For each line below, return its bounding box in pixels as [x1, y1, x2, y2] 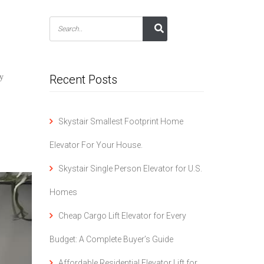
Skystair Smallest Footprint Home [58, 117, 183, 126]
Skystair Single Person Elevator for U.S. [58, 164, 202, 173]
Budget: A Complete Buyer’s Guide [49, 235, 173, 244]
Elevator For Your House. [49, 140, 143, 150]
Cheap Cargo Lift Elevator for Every [58, 211, 186, 220]
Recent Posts [49, 72, 117, 87]
